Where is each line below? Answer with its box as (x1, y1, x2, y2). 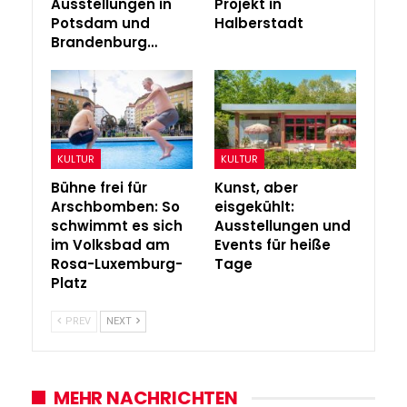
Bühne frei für (51, 177, 147, 197)
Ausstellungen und (214, 215, 351, 235)
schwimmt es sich (51, 215, 183, 235)
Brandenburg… (51, 32, 157, 52)
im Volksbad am (51, 234, 170, 254)
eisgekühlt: (214, 196, 294, 216)
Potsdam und (51, 13, 150, 33)
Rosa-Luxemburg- (51, 253, 183, 273)
